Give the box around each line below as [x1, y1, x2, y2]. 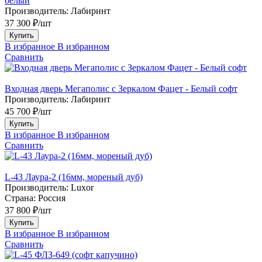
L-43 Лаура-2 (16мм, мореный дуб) [5, 171, 143, 182]
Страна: [5, 192, 36, 203]
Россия [38, 192, 65, 203]
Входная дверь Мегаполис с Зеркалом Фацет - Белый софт [5, 83, 237, 94]
